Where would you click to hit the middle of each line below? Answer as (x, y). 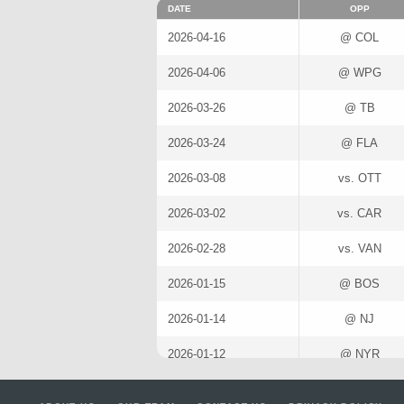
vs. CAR (359, 214)
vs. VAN (359, 249)
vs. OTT (359, 179)
